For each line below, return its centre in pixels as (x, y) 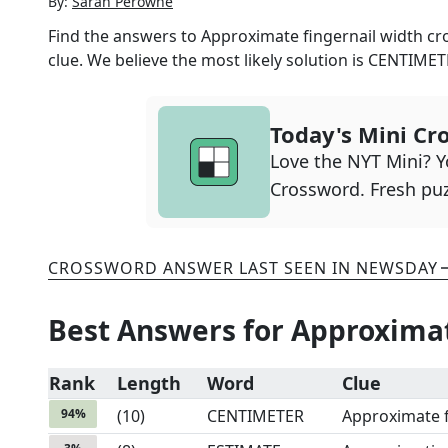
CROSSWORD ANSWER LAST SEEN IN (202, 268)
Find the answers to (124, 36)
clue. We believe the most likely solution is (208, 60)
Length (149, 383)
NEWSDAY (397, 268)
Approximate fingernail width (312, 36)
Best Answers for (169, 330)
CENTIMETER (255, 416)
